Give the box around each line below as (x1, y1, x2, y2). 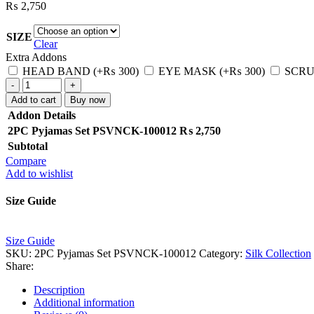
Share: (6, 260, 34, 273)
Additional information (34, 296, 135, 309)
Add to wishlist (6, 167, 73, 179)
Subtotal (8, 139, 48, 152)
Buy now (70, 94, 105, 105)
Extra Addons (6, 50, 67, 63)
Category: (199, 247, 243, 260)
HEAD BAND (22, 64, 90, 77)
